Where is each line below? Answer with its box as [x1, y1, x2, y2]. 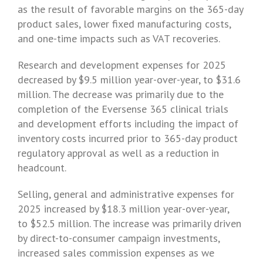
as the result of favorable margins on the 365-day [18, 2, 243, 16]
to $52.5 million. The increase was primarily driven [18, 217, 241, 230]
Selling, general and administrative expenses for [18, 187, 234, 201]
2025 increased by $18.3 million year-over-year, [18, 202, 229, 215]
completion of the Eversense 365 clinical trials [18, 102, 228, 116]
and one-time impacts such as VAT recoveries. [18, 32, 220, 45]
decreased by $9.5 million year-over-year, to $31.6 [18, 73, 241, 86]
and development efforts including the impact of [18, 117, 238, 130]
